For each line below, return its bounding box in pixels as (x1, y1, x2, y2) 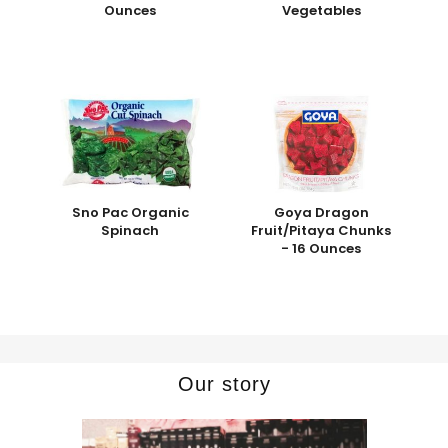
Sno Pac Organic (71, 203, 189, 223)
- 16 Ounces (281, 239, 362, 259)
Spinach (101, 221, 160, 241)
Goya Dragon (273, 203, 369, 223)
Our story (177, 373, 271, 396)
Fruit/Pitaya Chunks (251, 221, 392, 241)
